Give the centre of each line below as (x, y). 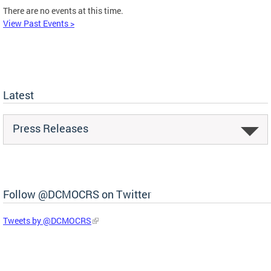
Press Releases (51, 128)
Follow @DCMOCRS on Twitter (77, 194)
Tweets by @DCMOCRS (47, 220)
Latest (18, 95)
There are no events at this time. (63, 10)
